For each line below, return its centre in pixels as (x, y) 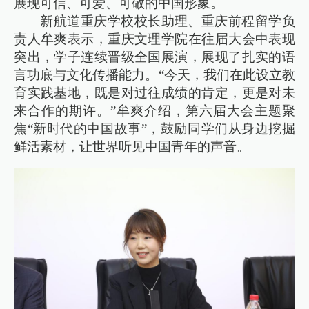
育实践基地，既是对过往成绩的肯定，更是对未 (154, 93)
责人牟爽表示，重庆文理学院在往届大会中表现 (154, 39)
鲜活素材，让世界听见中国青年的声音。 (132, 147)
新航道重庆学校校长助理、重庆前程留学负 (168, 21)
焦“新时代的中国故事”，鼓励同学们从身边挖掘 (154, 129)
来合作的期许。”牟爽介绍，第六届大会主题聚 (154, 111)
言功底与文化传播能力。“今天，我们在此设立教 (154, 75)
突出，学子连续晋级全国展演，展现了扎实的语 (154, 57)
